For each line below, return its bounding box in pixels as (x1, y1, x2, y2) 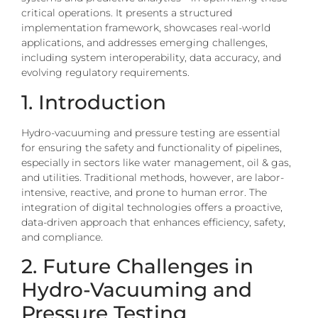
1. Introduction (21, 89, 166, 114)
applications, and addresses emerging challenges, (21, 36, 268, 50)
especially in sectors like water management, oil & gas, (21, 155, 291, 169)
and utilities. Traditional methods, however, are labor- (21, 170, 284, 184)
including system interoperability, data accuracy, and (21, 51, 281, 65)
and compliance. (21, 230, 103, 243)
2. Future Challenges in (21, 253, 253, 278)
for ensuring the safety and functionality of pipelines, (21, 141, 282, 154)
